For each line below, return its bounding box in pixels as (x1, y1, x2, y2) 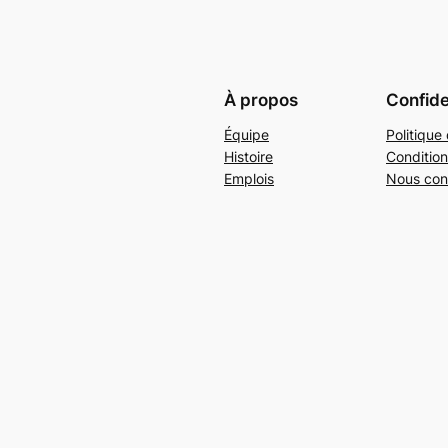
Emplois (224, 170, 274, 188)
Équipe (224, 126, 269, 144)
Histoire (224, 148, 273, 166)
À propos (224, 90, 298, 111)
